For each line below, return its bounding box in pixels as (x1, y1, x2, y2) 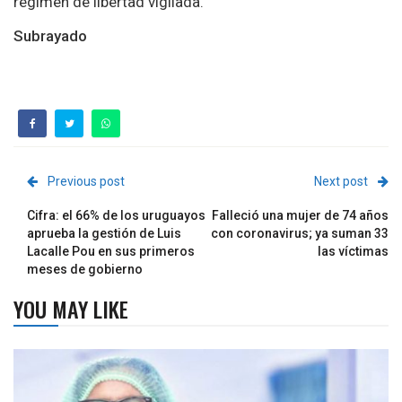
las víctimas (318, 244, 389, 259)
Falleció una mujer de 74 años (212, 208, 389, 223)
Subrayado (13, 27, 87, 46)
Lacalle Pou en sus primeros (27, 244, 195, 259)
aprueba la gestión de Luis (27, 226, 181, 241)
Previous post (48, 174, 125, 189)
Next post (314, 174, 368, 189)
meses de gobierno (27, 262, 143, 277)
